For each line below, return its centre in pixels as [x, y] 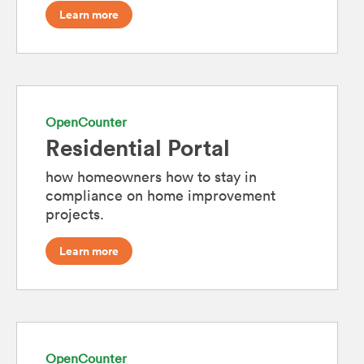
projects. [75, 213]
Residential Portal [138, 147]
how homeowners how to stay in [151, 176]
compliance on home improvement [160, 195]
